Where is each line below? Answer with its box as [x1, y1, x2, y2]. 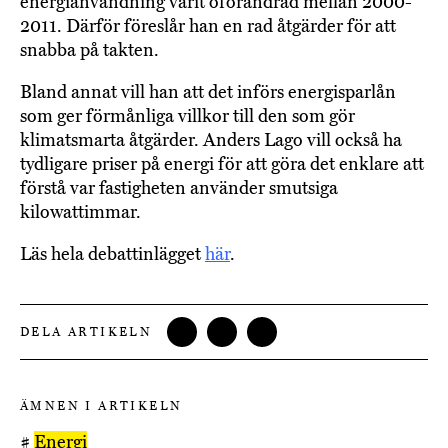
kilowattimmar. [20, 201, 141, 224]
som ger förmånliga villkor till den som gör [20, 105, 355, 128]
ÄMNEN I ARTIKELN [20, 399, 183, 414]
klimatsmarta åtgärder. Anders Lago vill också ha [20, 129, 402, 152]
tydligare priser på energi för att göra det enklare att [20, 153, 424, 176]
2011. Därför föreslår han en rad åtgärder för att [20, 15, 396, 38]
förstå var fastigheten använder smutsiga [20, 177, 338, 200]
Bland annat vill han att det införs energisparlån [20, 81, 396, 104]
